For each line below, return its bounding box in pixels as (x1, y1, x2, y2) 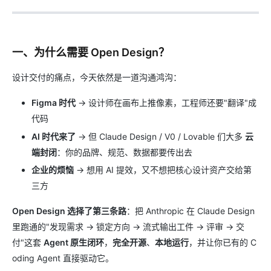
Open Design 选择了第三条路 (12, 206, 126, 217)
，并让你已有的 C (189, 237, 256, 248)
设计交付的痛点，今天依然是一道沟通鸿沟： (12, 72, 181, 83)
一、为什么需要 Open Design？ (12, 46, 169, 59)
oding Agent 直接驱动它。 (12, 253, 114, 264)
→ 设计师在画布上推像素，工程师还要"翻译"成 (76, 97, 256, 108)
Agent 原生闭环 (44, 237, 104, 248)
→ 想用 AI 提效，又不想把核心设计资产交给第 (74, 165, 252, 175)
